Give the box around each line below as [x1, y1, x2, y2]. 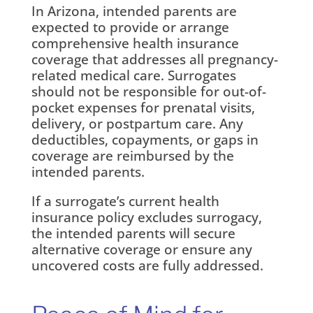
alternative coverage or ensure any [31, 240, 252, 259]
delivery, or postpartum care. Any [31, 114, 243, 133]
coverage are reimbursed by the [31, 146, 234, 165]
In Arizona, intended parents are [31, 1, 237, 20]
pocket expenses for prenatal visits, [31, 98, 255, 117]
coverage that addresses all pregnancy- [31, 50, 278, 68]
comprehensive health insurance [31, 34, 239, 52]
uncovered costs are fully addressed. [31, 256, 263, 275]
